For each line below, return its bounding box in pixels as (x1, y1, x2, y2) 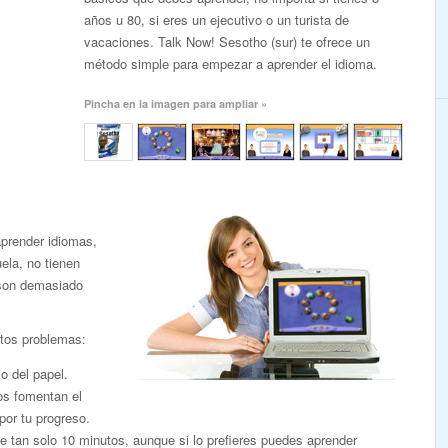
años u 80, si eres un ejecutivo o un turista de (84, 10, 349, 29)
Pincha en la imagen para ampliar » (84, 96, 267, 111)
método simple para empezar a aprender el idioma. (84, 54, 377, 73)
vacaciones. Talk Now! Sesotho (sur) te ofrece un (84, 32, 370, 51)
